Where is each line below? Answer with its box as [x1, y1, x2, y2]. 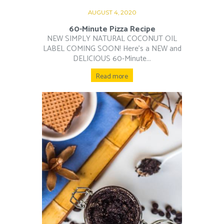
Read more [96, 71, 128, 83]
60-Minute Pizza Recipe [68, 22, 155, 36]
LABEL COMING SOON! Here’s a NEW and [42, 42, 181, 55]
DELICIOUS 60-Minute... [73, 52, 151, 65]
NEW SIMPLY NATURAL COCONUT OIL [47, 32, 177, 45]
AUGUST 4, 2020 [87, 8, 136, 16]
